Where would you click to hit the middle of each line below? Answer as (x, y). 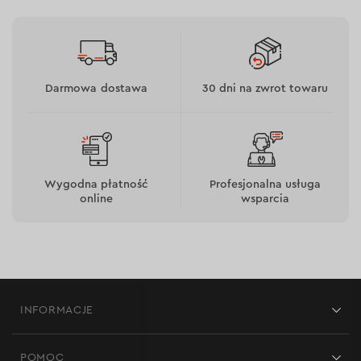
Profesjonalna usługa (265, 185)
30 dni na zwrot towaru (265, 89)
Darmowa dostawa (96, 89)
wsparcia (265, 199)
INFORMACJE (57, 311)
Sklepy (38, 340)
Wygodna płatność (96, 185)
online (96, 199)
